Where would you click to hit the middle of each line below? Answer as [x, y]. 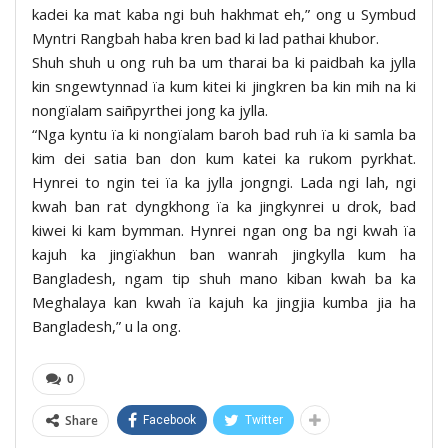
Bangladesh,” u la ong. [106, 325]
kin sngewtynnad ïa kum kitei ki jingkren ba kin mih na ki [224, 85]
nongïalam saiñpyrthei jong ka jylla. [150, 109]
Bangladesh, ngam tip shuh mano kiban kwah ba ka [224, 277]
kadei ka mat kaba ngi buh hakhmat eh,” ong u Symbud [224, 13]
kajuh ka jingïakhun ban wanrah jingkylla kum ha [224, 253]
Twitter [264, 419]
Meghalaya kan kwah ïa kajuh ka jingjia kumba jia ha [224, 301]
